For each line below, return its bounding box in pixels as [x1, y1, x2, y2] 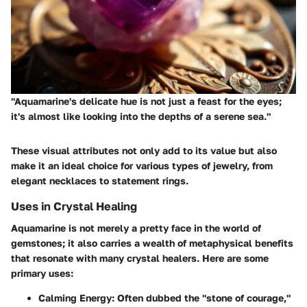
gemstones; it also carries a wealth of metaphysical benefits [11, 237, 293, 249]
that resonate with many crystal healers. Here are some [11, 252, 269, 265]
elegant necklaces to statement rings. [11, 175, 188, 186]
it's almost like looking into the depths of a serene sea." [11, 110, 271, 122]
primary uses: [11, 267, 73, 280]
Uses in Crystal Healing [11, 199, 137, 213]
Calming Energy [38, 292, 112, 304]
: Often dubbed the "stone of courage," [112, 292, 291, 304]
